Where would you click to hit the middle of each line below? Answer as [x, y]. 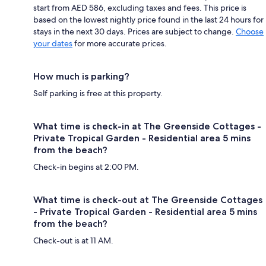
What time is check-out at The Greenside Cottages [148, 200]
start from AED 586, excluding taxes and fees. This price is [140, 8]
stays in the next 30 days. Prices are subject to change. [134, 32]
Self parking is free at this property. [98, 94]
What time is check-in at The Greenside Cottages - [147, 126]
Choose [250, 32]
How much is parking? [81, 77]
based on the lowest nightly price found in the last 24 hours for [148, 20]
